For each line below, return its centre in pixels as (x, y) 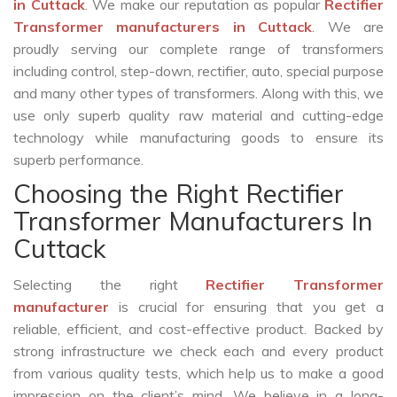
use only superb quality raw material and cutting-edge (198, 116)
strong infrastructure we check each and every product (198, 351)
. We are (348, 27)
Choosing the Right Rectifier (179, 194)
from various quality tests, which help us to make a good (198, 374)
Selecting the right (110, 285)
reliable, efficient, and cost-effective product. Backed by (198, 329)
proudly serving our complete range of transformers (198, 49)
